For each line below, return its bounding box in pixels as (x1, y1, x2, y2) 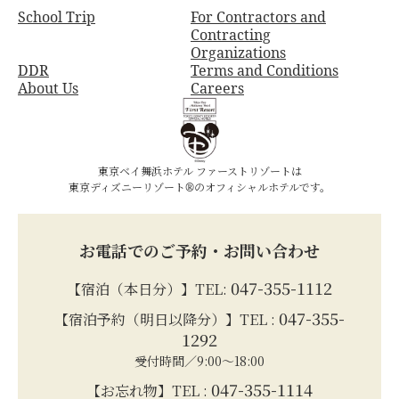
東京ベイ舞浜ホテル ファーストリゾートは (97, 163, 302, 179)
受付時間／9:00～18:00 (134, 351, 265, 370)
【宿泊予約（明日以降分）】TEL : (54, 308, 279, 330)
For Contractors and (191, 6, 326, 27)
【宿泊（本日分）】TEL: (67, 278, 231, 299)
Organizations (191, 42, 286, 62)
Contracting (191, 24, 271, 45)
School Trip (18, 6, 95, 27)
